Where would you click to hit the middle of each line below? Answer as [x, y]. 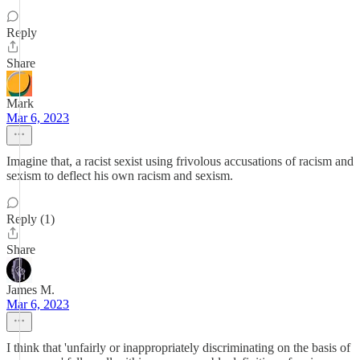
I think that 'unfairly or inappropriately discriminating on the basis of [178, 348]
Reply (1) [31, 219]
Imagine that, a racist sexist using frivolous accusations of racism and [180, 161]
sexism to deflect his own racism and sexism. [120, 176]
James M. [31, 290]
